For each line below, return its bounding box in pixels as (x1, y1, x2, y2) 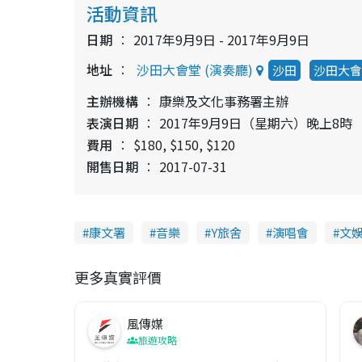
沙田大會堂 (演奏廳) (137, 59, 253, 79)
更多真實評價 (74, 266, 162, 288)
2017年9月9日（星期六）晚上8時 (159, 112, 352, 133)
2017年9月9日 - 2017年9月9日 (133, 29, 309, 49)
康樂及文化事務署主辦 (159, 90, 288, 111)
